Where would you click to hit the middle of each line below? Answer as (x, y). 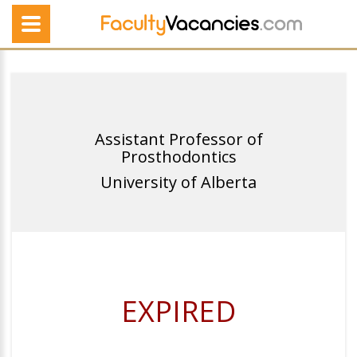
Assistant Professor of (178, 139)
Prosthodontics (178, 157)
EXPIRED (178, 311)
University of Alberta (178, 182)
